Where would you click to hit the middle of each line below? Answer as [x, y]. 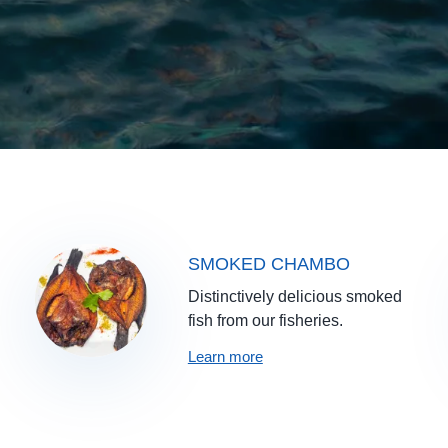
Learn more [225, 356]
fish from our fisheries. [265, 320]
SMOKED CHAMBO [268, 263]
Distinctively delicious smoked [294, 296]
